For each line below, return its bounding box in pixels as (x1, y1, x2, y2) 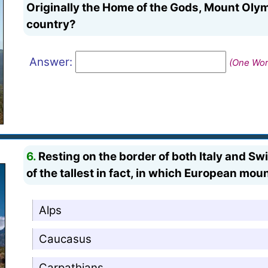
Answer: (29, 54, 73, 69)
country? (26, 17, 77, 31)
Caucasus (39, 232, 92, 246)
